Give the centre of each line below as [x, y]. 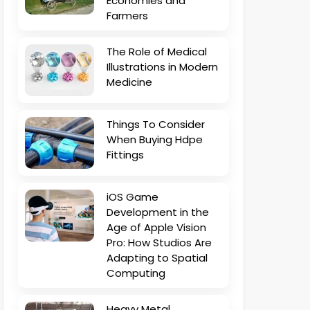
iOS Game [133, 197]
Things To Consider [156, 125]
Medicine [129, 82]
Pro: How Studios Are [159, 243]
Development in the [158, 212]
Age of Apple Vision [156, 228]
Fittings [125, 155]
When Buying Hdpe [155, 140]
